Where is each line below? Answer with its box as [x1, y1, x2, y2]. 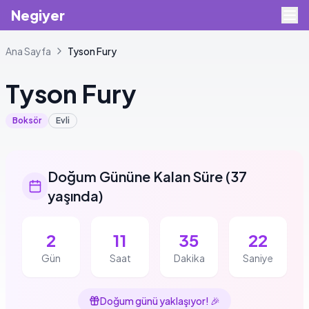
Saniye [243, 252, 273, 264]
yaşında [48, 187, 99, 204]
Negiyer [11, 6, 65, 23]
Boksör [12, 115, 41, 126]
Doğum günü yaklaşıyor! [100, 295, 209, 307]
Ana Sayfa [6, 45, 51, 57]
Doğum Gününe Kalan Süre [48, 168, 223, 185]
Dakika [173, 252, 205, 264]
